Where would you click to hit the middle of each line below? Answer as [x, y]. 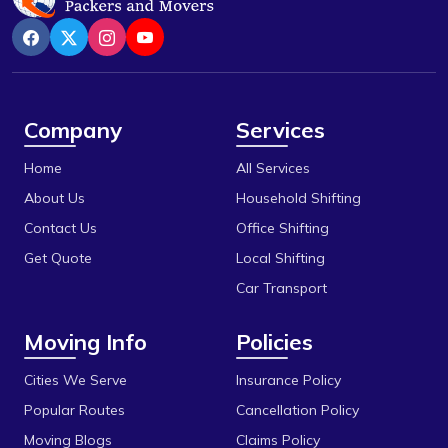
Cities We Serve [75, 379]
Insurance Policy [288, 379]
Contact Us [60, 227]
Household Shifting [298, 197]
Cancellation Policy [297, 409]
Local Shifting [280, 257]
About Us [54, 197]
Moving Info [85, 341]
